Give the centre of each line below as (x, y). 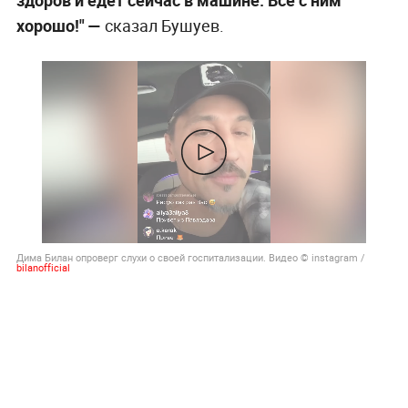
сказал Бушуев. (164, 25)
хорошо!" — (60, 25)
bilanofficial (43, 267)
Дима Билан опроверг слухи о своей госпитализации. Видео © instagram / (190, 257)
